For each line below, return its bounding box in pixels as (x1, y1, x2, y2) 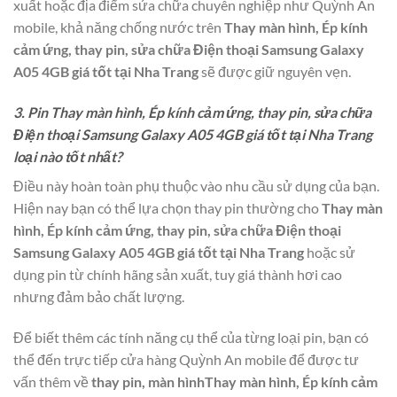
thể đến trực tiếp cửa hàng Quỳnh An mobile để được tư (13, 350, 359, 368)
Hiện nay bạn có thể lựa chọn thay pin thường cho (13, 198, 322, 216)
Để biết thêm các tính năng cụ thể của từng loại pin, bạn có (13, 328, 369, 346)
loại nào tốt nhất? (13, 147, 122, 165)
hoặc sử (304, 243, 355, 261)
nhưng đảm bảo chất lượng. (13, 287, 184, 305)
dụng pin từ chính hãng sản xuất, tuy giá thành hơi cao (13, 265, 342, 283)
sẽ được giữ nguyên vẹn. (198, 63, 351, 81)
